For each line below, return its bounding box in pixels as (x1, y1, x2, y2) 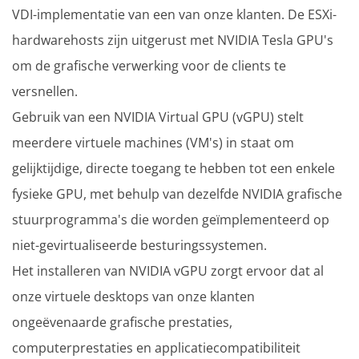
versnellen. (12, 82, 78, 100)
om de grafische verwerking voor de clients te (12, 56, 286, 75)
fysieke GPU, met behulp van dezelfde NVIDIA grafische (12, 184, 342, 203)
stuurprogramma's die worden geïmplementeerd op (12, 210, 329, 228)
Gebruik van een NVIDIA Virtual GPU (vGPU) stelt (12, 107, 304, 126)
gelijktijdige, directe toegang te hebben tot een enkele (12, 159, 335, 177)
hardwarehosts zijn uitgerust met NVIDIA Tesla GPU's (12, 30, 333, 49)
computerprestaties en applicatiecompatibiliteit (12, 338, 301, 357)
